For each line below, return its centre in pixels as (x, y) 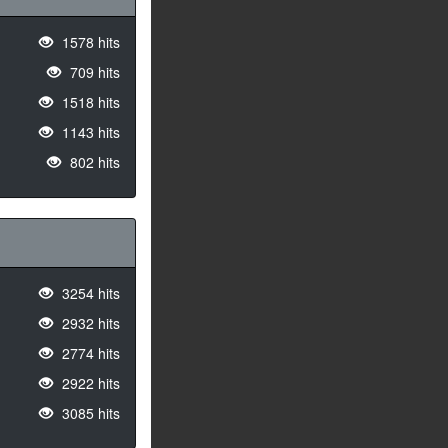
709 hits (93, 72)
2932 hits (89, 323)
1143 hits (89, 132)
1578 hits (89, 42)
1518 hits (89, 102)
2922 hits (89, 383)
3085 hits (89, 413)
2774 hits (89, 353)
